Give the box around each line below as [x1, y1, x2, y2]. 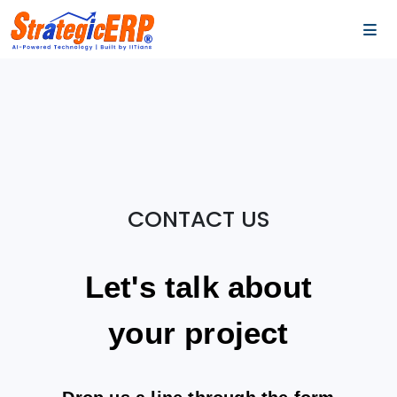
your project [108, 315, 289, 350]
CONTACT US [127, 204, 270, 235]
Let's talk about [84, 269, 313, 304]
